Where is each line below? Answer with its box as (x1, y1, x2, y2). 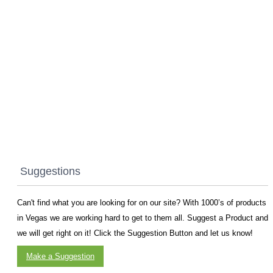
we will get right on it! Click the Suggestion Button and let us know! (17, 228, 253, 238)
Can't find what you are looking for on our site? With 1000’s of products (17, 197, 266, 207)
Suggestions (20, 164, 80, 177)
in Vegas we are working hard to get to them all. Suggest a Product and (17, 213, 268, 222)
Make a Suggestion (26, 251, 94, 261)
